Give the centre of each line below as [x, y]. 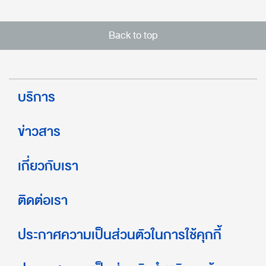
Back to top [133, 35]
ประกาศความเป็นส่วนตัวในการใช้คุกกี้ [120, 235]
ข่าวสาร [39, 131]
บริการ [37, 97]
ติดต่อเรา [43, 200]
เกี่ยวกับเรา [48, 166]
